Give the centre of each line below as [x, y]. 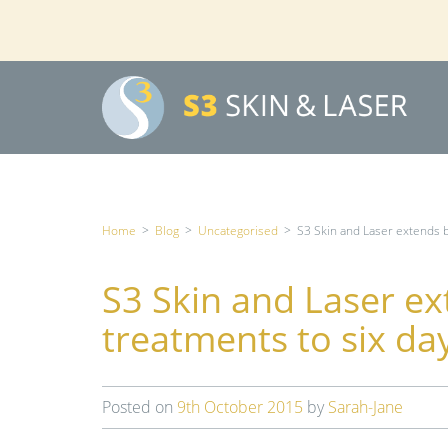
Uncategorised [238, 230]
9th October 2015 [240, 407]
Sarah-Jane [365, 407]
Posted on [139, 407]
